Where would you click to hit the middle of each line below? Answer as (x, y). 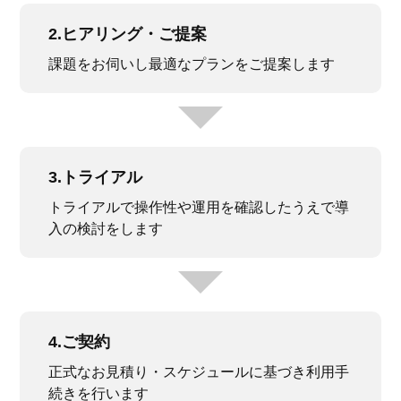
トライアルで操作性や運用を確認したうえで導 (199, 208)
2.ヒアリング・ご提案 (128, 34)
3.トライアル (96, 177)
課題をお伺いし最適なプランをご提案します (192, 64)
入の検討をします (106, 229)
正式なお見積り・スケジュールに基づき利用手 (199, 372)
